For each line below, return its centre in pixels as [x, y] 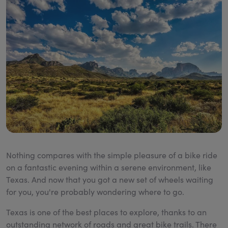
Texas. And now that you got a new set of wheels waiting [110, 180]
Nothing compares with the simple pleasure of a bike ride [112, 155]
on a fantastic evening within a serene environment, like [109, 167]
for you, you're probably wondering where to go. [96, 192]
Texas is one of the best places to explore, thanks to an [106, 212]
